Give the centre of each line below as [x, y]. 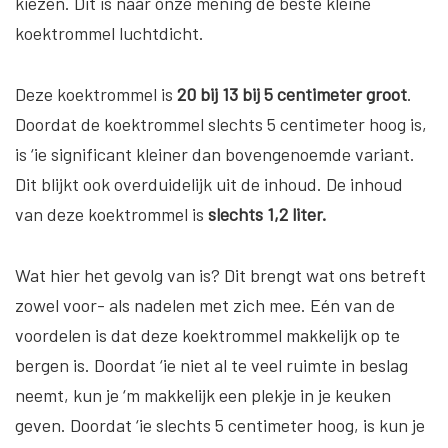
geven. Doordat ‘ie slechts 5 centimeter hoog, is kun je [220, 425]
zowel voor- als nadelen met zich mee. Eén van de [205, 305]
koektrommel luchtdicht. [109, 33]
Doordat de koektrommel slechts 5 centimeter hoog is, [221, 124]
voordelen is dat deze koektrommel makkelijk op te [207, 335]
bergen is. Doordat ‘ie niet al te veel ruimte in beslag [211, 365]
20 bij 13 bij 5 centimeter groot [292, 94]
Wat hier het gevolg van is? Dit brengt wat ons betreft [220, 275]
